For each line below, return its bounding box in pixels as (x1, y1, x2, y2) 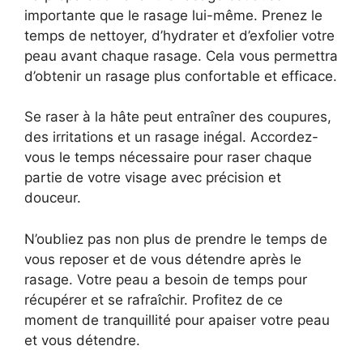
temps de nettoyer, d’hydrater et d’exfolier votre (24, 27, 335, 44)
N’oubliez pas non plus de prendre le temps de (24, 230, 327, 247)
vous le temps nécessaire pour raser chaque (24, 149, 312, 165)
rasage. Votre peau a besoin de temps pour (24, 271, 307, 288)
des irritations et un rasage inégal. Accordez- (24, 129, 318, 145)
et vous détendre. (24, 331, 140, 348)
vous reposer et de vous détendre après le (24, 250, 301, 267)
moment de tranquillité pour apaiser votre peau (24, 311, 330, 328)
